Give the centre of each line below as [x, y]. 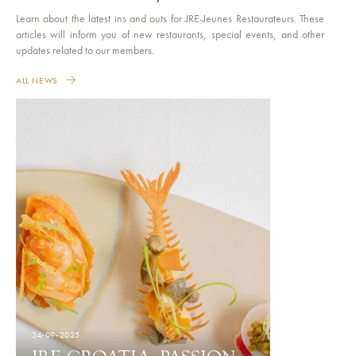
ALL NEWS [37, 81]
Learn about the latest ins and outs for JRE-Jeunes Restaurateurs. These [170, 19]
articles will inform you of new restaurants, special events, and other [170, 35]
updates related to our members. [85, 50]
